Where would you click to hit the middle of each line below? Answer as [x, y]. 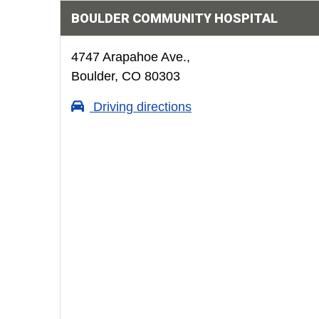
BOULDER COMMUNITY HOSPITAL [174, 18]
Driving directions [140, 107]
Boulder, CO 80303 [125, 76]
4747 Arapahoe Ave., [130, 57]
